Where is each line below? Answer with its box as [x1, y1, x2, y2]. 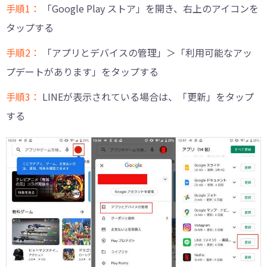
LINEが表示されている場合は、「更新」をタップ [42, 89, 254, 104]
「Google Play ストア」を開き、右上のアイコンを [42, 1, 259, 16]
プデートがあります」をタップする [6, 64, 159, 79]
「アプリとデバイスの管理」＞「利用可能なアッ [42, 45, 252, 60]
